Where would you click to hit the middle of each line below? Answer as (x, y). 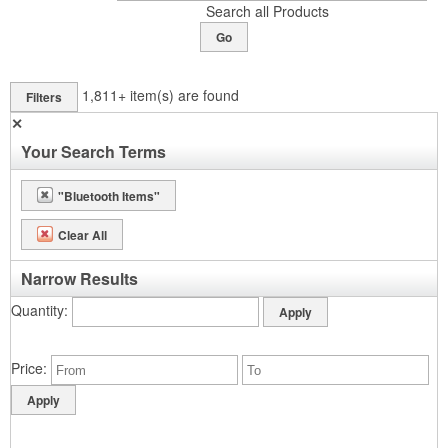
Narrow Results (79, 278)
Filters (44, 97)
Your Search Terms (93, 151)
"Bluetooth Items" (109, 195)
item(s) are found (184, 94)
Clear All (82, 234)
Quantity (37, 309)
